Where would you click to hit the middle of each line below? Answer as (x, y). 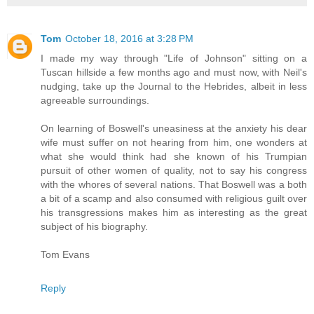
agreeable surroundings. (95, 100)
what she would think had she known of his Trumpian (174, 156)
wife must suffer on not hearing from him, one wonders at (174, 142)
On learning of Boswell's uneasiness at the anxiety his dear (174, 128)
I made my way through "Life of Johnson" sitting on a (174, 58)
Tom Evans (65, 254)
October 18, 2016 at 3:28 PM (129, 38)
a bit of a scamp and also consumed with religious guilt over (174, 198)
